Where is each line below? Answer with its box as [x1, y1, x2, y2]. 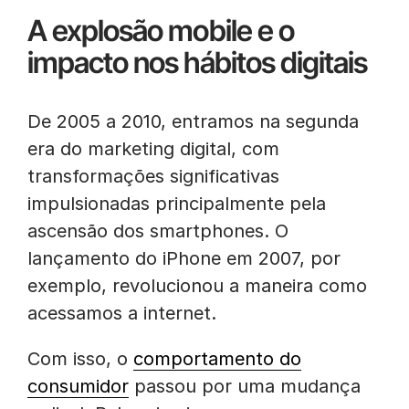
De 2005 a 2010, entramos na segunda [27, 110, 359, 132]
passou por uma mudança [129, 375, 361, 397]
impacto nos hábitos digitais [27, 45, 368, 80]
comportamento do [133, 348, 301, 370]
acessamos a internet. [27, 302, 216, 324]
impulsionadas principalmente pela [27, 193, 326, 215]
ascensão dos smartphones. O [27, 220, 288, 242]
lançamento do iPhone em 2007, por [27, 247, 341, 269]
